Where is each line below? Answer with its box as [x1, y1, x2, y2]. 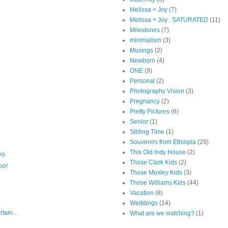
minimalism [130, 37, 161, 44]
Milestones [130, 26, 160, 34]
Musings [130, 47, 153, 54]
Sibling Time [130, 128, 164, 136]
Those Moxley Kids [130, 169, 182, 177]
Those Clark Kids [130, 159, 177, 166]
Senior [130, 118, 148, 126]
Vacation [130, 189, 154, 197]
